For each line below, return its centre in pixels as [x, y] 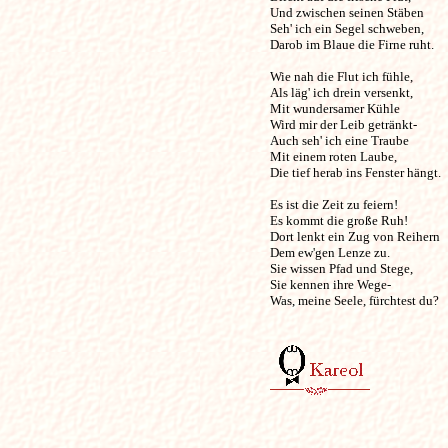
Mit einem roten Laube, [334, 156]
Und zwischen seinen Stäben [348, 12]
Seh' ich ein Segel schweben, [348, 28]
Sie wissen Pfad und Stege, [342, 268]
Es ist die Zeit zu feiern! [335, 204]
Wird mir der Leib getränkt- [344, 124]
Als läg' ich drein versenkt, [342, 92]
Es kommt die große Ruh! [340, 220]
